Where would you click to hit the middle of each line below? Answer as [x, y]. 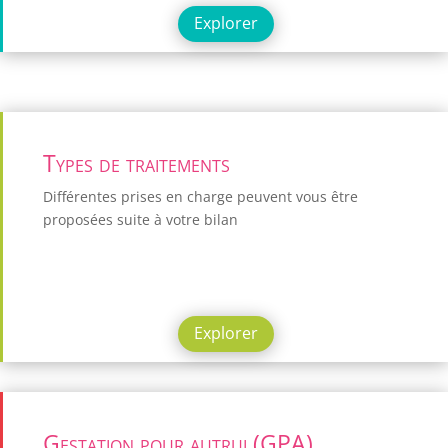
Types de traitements [136, 163]
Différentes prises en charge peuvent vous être [200, 197]
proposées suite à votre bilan [140, 220]
